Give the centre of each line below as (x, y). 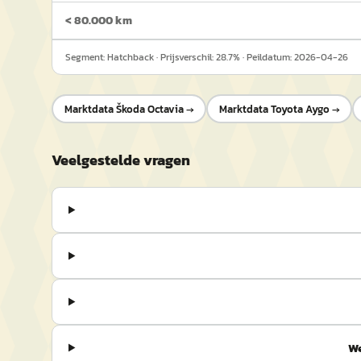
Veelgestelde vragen (121, 160)
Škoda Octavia (149, 109)
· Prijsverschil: (185, 57)
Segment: (86, 57)
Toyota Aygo (300, 109)
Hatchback (131, 57)
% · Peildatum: (263, 57)
